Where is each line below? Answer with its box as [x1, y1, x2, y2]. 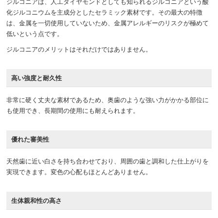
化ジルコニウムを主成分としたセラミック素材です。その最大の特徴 [6, 7, 203, 17]
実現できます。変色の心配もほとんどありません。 [6, 166, 152, 176]
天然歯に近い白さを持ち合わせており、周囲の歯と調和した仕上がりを [6, 156, 209, 165]
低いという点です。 [6, 28, 64, 38]
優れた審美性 [11, 134, 50, 144]
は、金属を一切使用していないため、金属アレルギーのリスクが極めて [6, 18, 209, 27]
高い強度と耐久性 [11, 73, 62, 82]
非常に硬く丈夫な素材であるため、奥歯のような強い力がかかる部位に [6, 94, 209, 104]
